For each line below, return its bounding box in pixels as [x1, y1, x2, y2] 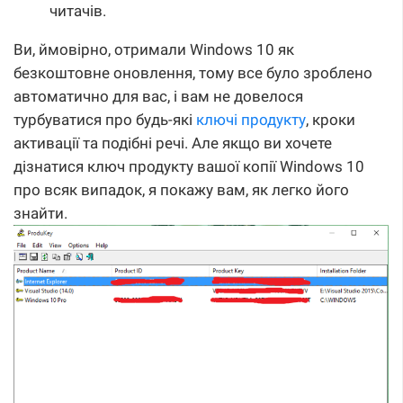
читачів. [49, 2, 106, 21]
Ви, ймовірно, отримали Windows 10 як [13, 40, 294, 59]
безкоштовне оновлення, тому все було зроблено [13, 64, 372, 83]
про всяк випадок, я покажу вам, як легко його [13, 181, 349, 200]
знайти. [13, 204, 67, 223]
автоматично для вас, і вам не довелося [13, 87, 303, 106]
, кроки [306, 111, 355, 130]
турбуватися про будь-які [13, 111, 196, 130]
